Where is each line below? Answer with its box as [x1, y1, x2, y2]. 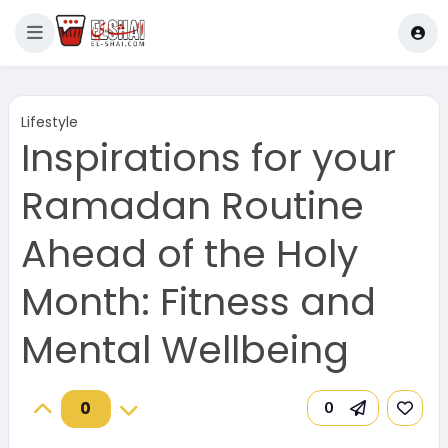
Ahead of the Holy [20, 227, 358, 280]
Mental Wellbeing [20, 323, 349, 376]
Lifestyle [20, 112, 78, 132]
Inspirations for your [20, 131, 396, 184]
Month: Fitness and [20, 275, 376, 328]
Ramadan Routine [20, 179, 364, 232]
